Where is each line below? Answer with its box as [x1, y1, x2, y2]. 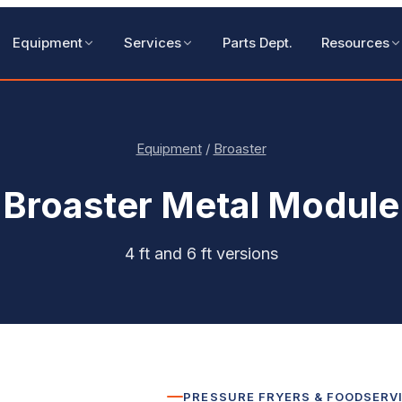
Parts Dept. [222, 34, 293, 51]
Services [123, 34, 181, 51]
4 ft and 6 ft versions [124, 243, 278, 263]
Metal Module [161, 182, 399, 227]
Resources [320, 34, 389, 51]
